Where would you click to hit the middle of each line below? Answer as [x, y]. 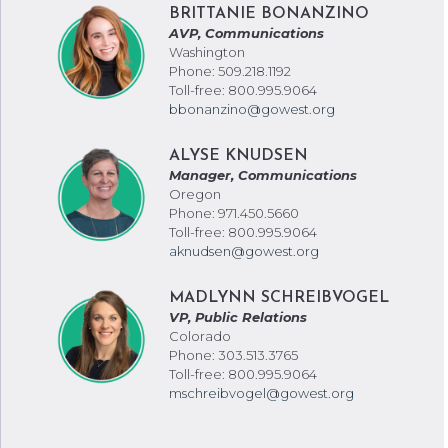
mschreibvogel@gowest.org [261, 392]
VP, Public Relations [237, 316]
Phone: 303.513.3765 [233, 354]
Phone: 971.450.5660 [233, 212]
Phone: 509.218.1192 [229, 71]
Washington [206, 52]
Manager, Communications [262, 174]
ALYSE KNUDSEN [238, 155]
